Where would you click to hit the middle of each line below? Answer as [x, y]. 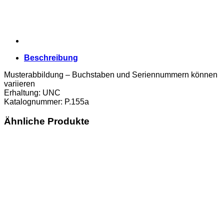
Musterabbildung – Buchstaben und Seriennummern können [111, 74]
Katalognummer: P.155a [46, 101]
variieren [19, 83]
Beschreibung [51, 57]
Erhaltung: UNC [32, 92]
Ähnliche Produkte [47, 121]
